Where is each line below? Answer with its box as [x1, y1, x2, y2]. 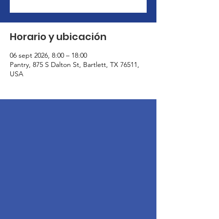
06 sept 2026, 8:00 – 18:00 [10, 51, 87, 60]
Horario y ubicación [10, 30, 107, 44]
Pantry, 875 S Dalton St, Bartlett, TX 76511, [10, 60, 139, 69]
